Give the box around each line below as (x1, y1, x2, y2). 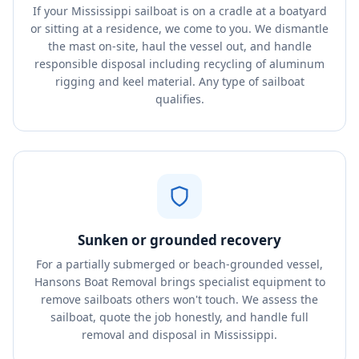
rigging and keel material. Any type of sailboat (54, 74, 305, 89)
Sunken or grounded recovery (78, 231, 281, 249)
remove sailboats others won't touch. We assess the (41, 292, 318, 307)
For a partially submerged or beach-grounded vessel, (36, 256, 323, 272)
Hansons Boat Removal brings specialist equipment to (34, 274, 325, 289)
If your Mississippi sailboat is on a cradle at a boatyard (32, 3, 327, 18)
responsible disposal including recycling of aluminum (34, 56, 325, 71)
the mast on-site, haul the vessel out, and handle (47, 38, 312, 54)
